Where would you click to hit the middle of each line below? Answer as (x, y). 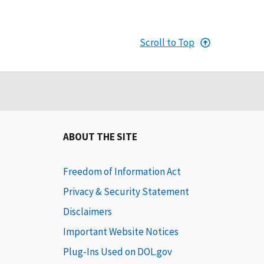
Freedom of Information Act (122, 172)
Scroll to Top (167, 43)
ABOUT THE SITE (100, 137)
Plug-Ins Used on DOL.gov (118, 252)
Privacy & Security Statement (126, 192)
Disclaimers (88, 212)
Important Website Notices (121, 232)
